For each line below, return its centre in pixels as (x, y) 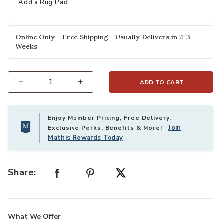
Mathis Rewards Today (86, 138)
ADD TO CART (162, 83)
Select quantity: (32, 88)
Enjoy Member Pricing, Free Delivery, (110, 118)
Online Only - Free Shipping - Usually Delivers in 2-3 (103, 37)
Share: (22, 172)
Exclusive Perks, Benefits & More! (108, 128)
